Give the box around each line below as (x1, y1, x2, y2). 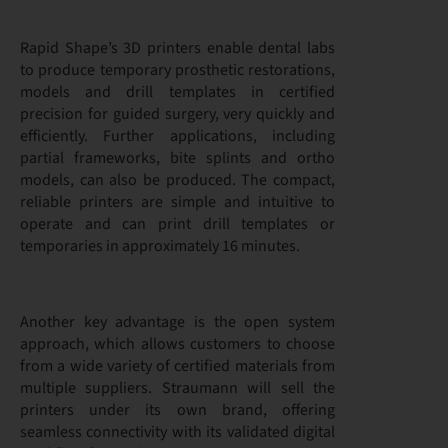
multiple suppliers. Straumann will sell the (20, 377, 335, 399)
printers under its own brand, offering (20, 399, 335, 421)
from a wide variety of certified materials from (20, 355, 335, 377)
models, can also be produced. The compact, (20, 169, 335, 191)
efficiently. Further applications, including (20, 125, 335, 147)
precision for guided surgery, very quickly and (20, 103, 335, 125)
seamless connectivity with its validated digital (20, 421, 335, 443)
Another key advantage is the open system (20, 311, 335, 333)
